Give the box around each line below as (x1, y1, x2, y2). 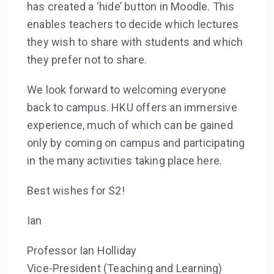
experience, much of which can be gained (27, 119, 233, 131)
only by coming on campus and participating (27, 136, 245, 149)
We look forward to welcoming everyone (27, 83, 227, 96)
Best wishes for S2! (27, 184, 125, 197)
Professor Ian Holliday (27, 244, 137, 257)
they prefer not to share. (27, 53, 147, 66)
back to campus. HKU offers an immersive (27, 101, 237, 114)
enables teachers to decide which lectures (27, 18, 239, 31)
